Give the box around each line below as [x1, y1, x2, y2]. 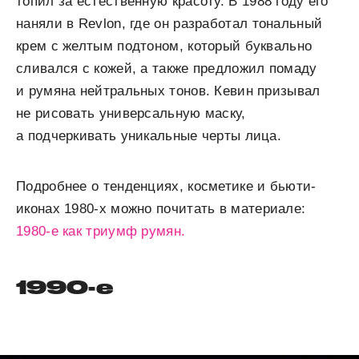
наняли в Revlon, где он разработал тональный [16, 16, 323, 32]
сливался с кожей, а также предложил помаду [16, 61, 317, 77]
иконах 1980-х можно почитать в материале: [16, 201, 306, 217]
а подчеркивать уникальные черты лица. [16, 128, 282, 144]
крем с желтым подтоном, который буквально [16, 38, 313, 54]
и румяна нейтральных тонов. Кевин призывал [16, 83, 321, 99]
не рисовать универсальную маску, [16, 106, 246, 122]
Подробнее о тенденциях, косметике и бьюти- [16, 179, 317, 195]
